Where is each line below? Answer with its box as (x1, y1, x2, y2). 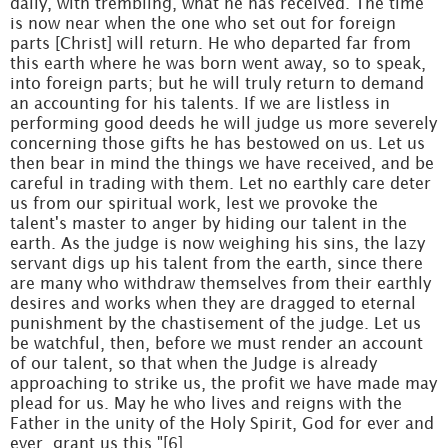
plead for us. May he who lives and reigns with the (10, 394, 402, 412)
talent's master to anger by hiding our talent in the (10, 214, 407, 232)
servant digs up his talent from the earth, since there (10, 254, 423, 272)
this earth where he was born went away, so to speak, (10, 54, 426, 72)
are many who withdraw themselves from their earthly (10, 274, 431, 292)
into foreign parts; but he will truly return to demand (10, 74, 424, 92)
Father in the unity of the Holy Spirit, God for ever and (10, 414, 434, 432)
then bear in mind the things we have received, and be (10, 154, 434, 172)
